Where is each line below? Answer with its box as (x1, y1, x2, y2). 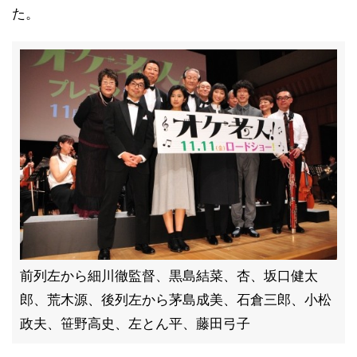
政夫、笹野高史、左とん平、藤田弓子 (20, 316, 250, 331)
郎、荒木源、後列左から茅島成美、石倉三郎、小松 (20, 292, 331, 308)
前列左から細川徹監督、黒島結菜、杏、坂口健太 (20, 268, 318, 284)
